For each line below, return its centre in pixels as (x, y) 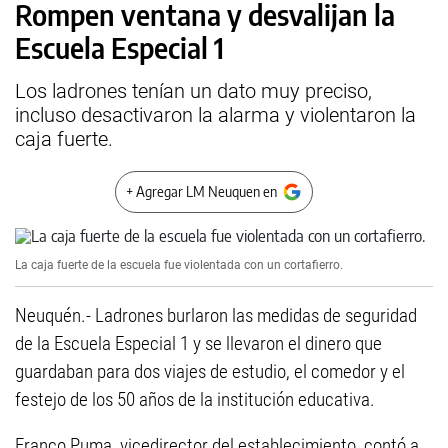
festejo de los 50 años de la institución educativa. (195, 399)
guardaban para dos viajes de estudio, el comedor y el (210, 371)
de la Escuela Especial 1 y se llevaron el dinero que (198, 343)
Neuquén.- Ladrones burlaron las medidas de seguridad (216, 315)
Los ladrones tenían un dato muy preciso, (193, 91)
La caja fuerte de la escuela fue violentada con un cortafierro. (179, 265)
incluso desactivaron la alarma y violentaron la (215, 115)
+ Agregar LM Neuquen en (201, 191)
